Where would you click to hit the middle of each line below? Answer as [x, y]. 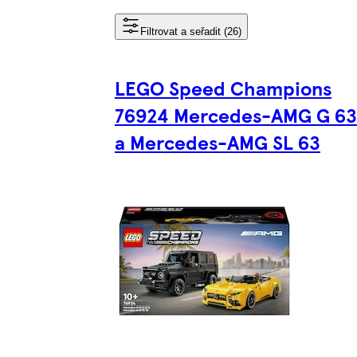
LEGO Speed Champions [223, 87]
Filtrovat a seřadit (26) [190, 31]
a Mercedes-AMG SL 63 [217, 141]
